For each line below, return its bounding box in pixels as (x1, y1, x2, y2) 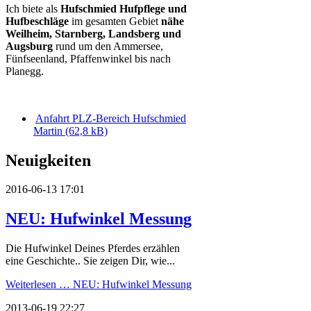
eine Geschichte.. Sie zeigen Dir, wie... (6, 255, 175, 267)
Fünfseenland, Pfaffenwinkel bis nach (6, 52, 171, 65)
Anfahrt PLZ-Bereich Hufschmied (35, 112, 186, 124)
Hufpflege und (119, 2, 187, 15)
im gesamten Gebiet (69, 15, 158, 27)
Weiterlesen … (6, 278, 70, 291)
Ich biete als (6, 2, 60, 15)
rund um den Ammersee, (53, 40, 163, 52)
